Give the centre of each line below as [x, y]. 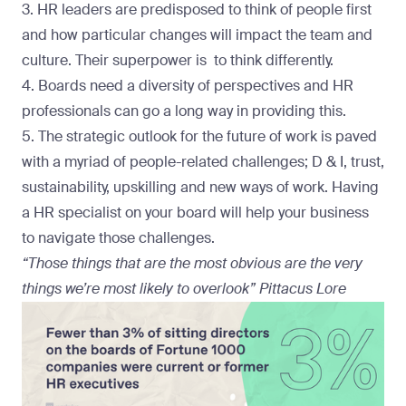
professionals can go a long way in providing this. [184, 111]
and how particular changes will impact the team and [197, 34]
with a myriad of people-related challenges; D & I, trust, [203, 161]
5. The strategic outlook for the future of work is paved [199, 136]
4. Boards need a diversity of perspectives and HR [188, 85]
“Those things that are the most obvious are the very [192, 263]
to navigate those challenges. [118, 237]
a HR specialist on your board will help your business [195, 212]
